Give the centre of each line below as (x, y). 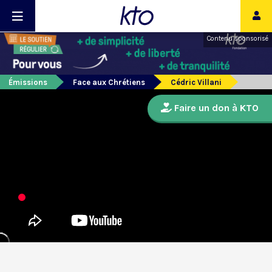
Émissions (28, 83)
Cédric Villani (196, 83)
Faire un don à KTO (215, 108)
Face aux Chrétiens (109, 83)
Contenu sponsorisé (238, 39)
